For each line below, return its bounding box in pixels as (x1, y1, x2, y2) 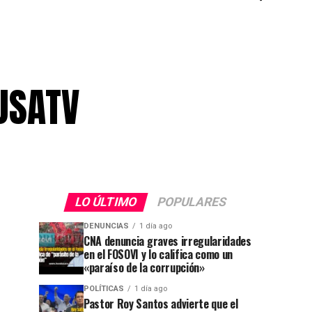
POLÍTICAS (84, 284, 124, 293)
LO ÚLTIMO (72, 195, 139, 209)
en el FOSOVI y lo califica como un (84, 246, 233, 263)
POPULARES (155, 195, 228, 209)
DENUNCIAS (84, 221, 129, 231)
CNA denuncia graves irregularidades (84, 233, 251, 249)
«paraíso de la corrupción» (84, 259, 205, 276)
